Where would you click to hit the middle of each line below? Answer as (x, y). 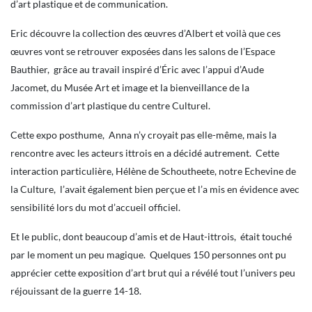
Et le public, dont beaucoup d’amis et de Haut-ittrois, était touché (151, 236)
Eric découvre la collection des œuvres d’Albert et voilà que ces (146, 33)
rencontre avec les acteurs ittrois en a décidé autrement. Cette (145, 153)
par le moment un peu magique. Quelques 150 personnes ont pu (148, 255)
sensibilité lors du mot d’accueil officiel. (95, 207)
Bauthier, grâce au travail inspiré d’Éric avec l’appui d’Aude (137, 69)
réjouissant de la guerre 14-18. (76, 291)
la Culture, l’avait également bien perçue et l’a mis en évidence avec (155, 189)
